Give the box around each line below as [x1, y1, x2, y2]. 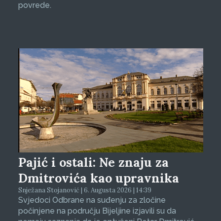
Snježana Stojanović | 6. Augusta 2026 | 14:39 [18, 185, 151, 194]
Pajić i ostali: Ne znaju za [18, 154, 169, 170]
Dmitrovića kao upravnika [18, 170, 179, 186]
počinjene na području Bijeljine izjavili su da [18, 206, 176, 216]
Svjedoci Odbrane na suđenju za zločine [18, 195, 166, 205]
